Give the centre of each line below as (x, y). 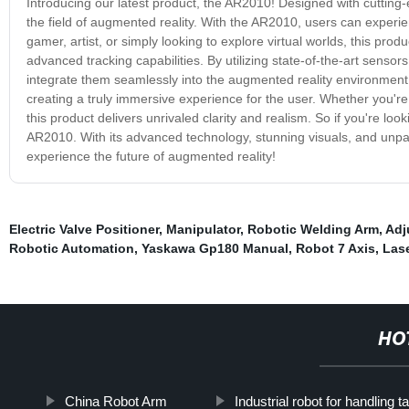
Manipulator (203, 229)
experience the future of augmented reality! (151, 156)
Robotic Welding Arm (313, 229)
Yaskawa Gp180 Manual (215, 248)
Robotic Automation (71, 248)
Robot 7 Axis (335, 248)
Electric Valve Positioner (84, 229)
